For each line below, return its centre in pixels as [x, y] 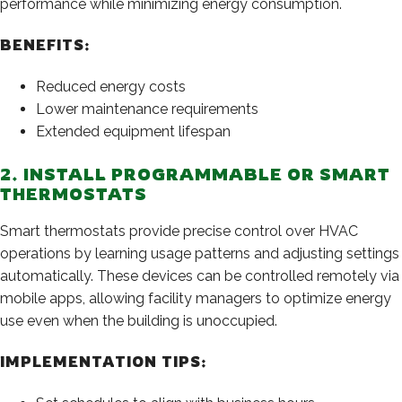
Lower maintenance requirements [147, 109]
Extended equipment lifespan [133, 131]
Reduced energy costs [111, 86]
